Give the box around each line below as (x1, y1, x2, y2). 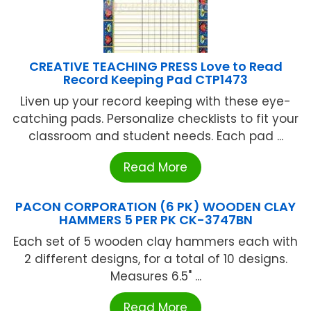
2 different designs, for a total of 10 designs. (24, 251, 287, 268)
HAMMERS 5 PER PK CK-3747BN (58, 211, 253, 229)
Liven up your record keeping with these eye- (20, 93, 291, 110)
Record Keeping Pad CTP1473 (63, 71, 248, 89)
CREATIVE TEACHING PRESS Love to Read (28, 58, 283, 76)
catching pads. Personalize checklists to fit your (12, 110, 299, 128)
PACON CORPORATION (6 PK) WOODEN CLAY (15, 198, 296, 216)
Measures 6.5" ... (110, 268, 201, 285)
